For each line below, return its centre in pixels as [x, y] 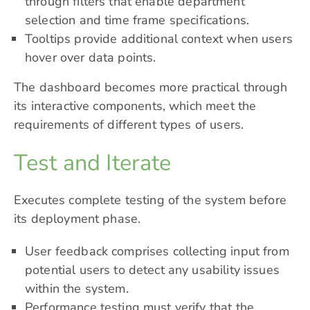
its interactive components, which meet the [135, 106]
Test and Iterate [93, 163]
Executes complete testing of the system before [150, 200]
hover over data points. [91, 58]
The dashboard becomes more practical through [151, 88]
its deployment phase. [77, 219]
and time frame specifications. [163, 20]
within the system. [77, 289]
